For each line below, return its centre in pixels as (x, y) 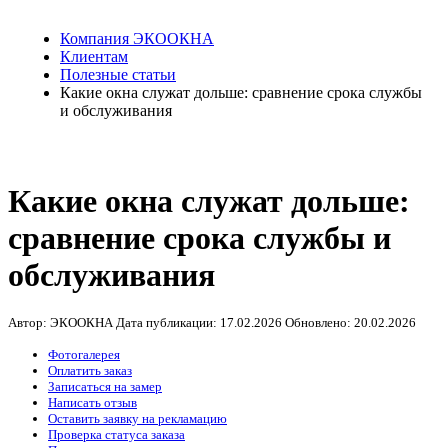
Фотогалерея (84, 355)
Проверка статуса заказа (116, 435)
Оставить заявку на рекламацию (137, 419)
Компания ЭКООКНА (137, 38)
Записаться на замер (105, 387)
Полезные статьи (118, 74)
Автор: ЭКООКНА (60, 323)
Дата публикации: (168, 323)
